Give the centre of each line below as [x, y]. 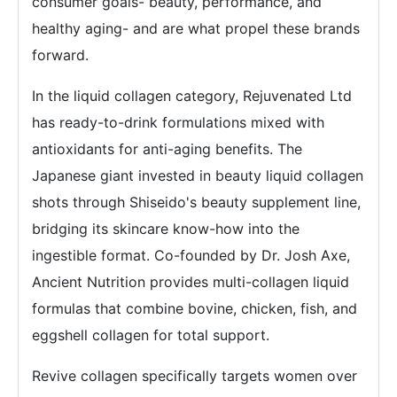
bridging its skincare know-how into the [166, 229]
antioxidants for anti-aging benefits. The [167, 149]
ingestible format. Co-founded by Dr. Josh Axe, [191, 255]
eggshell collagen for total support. [151, 335]
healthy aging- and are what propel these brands [196, 28]
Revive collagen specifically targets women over [195, 376]
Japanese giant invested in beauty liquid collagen [198, 175]
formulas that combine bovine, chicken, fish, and [195, 308]
